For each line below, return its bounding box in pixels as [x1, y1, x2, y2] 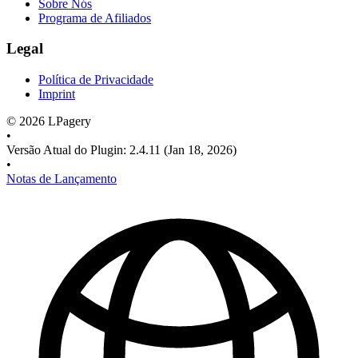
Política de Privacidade [38, 73, 153, 87]
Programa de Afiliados [38, 10, 151, 25]
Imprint [38, 87, 75, 101]
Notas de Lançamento [6, 172, 117, 186]
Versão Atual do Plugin [6, 143, 123, 157]
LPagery [48, 114, 91, 129]
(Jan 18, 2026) [161, 143, 237, 157]
